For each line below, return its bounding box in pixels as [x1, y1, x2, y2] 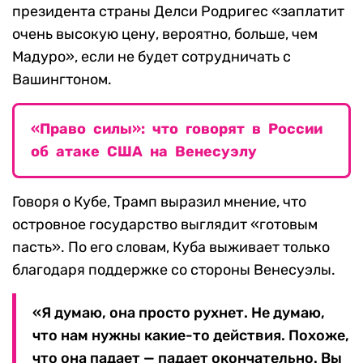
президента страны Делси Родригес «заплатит [12, 2, 344, 21]
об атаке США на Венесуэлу [31, 143, 257, 161]
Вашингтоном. [12, 70, 112, 89]
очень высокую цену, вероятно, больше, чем [12, 25, 318, 44]
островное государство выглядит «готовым [12, 216, 318, 234]
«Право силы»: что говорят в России [31, 120, 322, 139]
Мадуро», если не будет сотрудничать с [12, 48, 291, 66]
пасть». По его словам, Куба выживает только [12, 238, 330, 257]
